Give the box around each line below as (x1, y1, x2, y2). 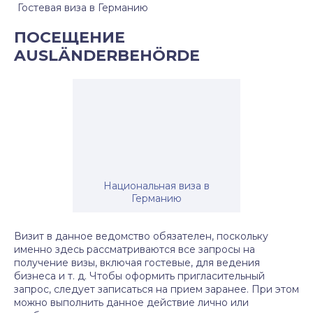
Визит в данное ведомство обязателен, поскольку (14, 230, 268, 242)
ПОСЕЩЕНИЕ (14, 28, 125, 47)
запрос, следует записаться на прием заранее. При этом (14, 283, 299, 296)
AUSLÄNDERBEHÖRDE (14, 46, 200, 65)
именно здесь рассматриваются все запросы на (14, 243, 255, 256)
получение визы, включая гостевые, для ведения (14, 256, 260, 269)
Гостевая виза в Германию (15, 1, 148, 14)
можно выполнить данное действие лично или (14, 296, 249, 309)
